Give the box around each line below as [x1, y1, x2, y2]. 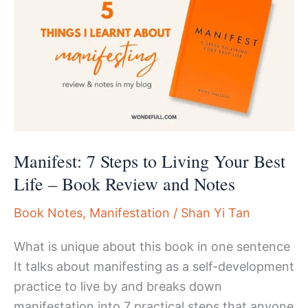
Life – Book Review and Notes [14, 171, 235, 195]
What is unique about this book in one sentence [14, 239, 290, 254]
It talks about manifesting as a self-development [14, 259, 294, 274]
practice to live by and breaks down [14, 279, 222, 294]
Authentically [13, 29, 89, 44]
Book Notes [14, 205, 82, 220]
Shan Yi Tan [181, 205, 250, 220]
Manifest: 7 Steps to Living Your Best [14, 148, 285, 173]
